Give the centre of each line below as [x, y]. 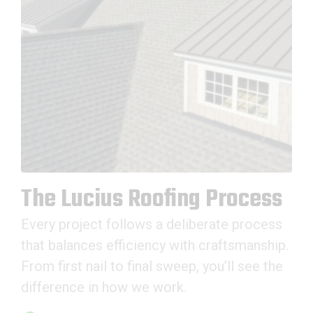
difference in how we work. [104, 287]
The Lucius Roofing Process [152, 200]
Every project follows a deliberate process [152, 225]
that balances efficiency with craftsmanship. [155, 246]
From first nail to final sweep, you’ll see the [152, 267]
